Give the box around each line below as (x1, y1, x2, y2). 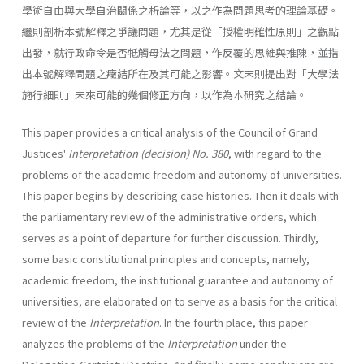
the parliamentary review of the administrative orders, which (22, 208, 317, 224)
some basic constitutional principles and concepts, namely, (22, 250, 310, 266)
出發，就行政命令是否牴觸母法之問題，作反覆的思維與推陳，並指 (22, 44, 339, 60)
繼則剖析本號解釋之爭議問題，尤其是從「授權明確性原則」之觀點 (22, 23, 339, 39)
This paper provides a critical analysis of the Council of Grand (22, 123, 318, 140)
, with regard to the (228, 145, 322, 161)
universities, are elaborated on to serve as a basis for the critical (22, 292, 337, 309)
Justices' (22, 145, 68, 161)
